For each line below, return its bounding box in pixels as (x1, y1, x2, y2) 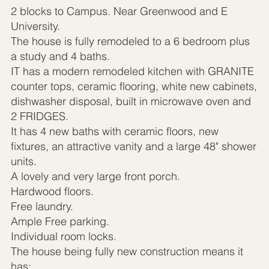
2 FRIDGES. (10, 109, 68, 124)
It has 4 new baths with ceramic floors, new (10, 124, 219, 139)
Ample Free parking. (10, 214, 109, 229)
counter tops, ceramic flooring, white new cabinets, (10, 79, 257, 94)
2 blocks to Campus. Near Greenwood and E (10, 4, 228, 19)
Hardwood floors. (10, 184, 94, 199)
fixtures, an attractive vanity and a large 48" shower (10, 139, 256, 154)
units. (10, 154, 37, 169)
